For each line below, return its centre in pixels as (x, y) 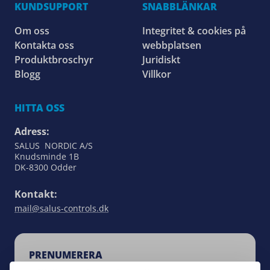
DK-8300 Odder (46, 167)
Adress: (32, 131)
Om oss (32, 30)
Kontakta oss (44, 45)
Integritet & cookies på (194, 30)
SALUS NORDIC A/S (54, 145)
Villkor (157, 74)
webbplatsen (172, 45)
